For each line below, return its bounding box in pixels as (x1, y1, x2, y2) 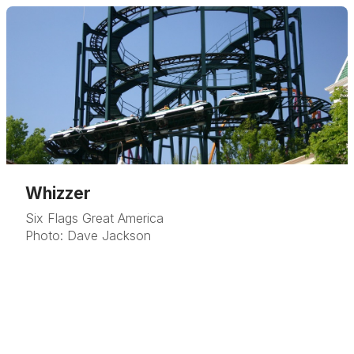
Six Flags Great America (25, 210, 164, 226)
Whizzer (25, 183, 91, 203)
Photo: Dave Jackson (25, 228, 151, 243)
